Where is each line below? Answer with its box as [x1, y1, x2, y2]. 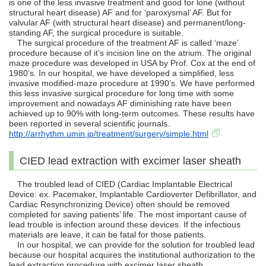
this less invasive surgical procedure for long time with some [9, 88, 234, 99]
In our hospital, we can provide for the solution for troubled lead [9, 240, 255, 250]
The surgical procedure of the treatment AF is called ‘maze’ [9, 38, 238, 48]
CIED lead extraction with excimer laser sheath [20, 155, 241, 167]
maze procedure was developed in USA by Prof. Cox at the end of [9, 58, 255, 68]
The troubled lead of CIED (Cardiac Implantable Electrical [9, 179, 232, 189]
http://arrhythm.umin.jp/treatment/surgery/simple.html [9, 129, 208, 139]
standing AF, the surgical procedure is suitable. [9, 28, 183, 38]
